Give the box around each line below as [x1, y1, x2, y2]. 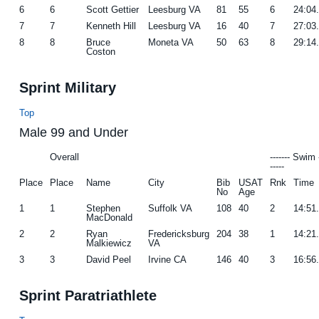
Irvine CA [148, 253, 187, 265]
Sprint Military [19, 79, 117, 95]
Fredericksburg [148, 228, 210, 239]
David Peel [86, 253, 132, 265]
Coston [86, 46, 116, 57]
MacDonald [86, 211, 133, 223]
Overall [50, 151, 80, 162]
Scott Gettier [86, 4, 140, 15]
